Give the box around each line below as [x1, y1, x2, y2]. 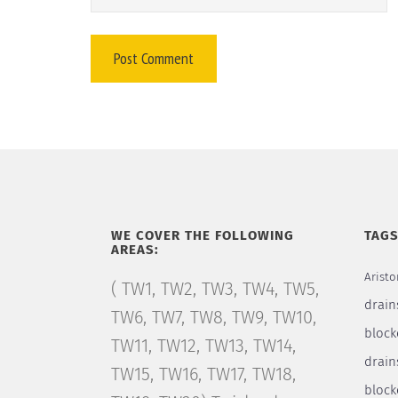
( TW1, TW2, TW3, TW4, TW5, [110, 281, 319, 298]
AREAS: [110, 243, 159, 257]
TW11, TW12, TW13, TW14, [110, 338, 296, 355]
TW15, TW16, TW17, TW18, [110, 366, 296, 384]
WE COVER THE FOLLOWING [110, 229, 294, 243]
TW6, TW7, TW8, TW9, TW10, [110, 309, 316, 327]
